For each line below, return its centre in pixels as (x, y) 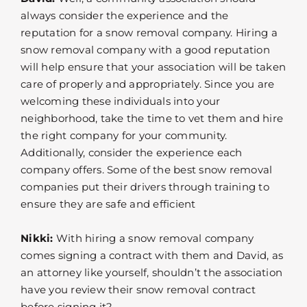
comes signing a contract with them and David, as (152, 256)
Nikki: (37, 238)
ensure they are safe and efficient (108, 204)
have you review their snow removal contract (138, 290)
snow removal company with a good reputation (145, 50)
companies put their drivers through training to (145, 187)
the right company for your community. (124, 136)
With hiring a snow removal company (153, 238)
